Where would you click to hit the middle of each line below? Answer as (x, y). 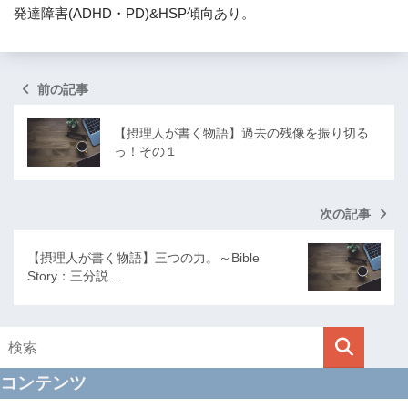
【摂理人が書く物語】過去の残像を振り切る (241, 133)
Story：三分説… (74, 276)
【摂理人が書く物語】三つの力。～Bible (143, 258)
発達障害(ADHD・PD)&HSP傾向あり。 (134, 14)
